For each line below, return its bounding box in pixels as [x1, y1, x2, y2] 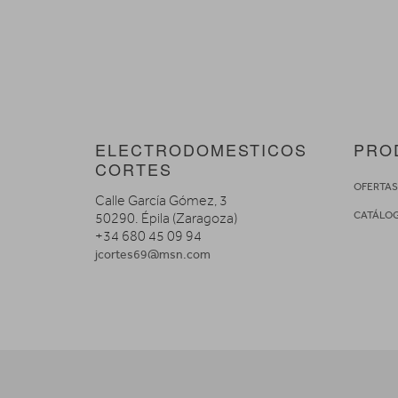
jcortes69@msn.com [95, 247, 211, 263]
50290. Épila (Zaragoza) [95, 211, 237, 227]
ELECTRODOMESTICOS [95, 138, 307, 162]
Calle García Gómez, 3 [95, 193, 227, 210]
